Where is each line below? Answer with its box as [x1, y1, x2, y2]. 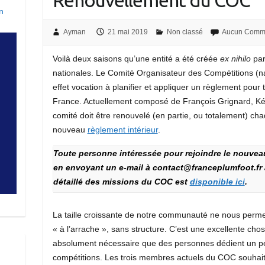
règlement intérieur [87, 124, 158, 134]
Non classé [166, 28, 203, 37]
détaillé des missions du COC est [53, 176, 190, 186]
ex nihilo [219, 53, 251, 63]
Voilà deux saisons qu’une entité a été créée [52, 53, 220, 63]
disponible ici [189, 176, 245, 186]
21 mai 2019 [107, 28, 148, 37]
